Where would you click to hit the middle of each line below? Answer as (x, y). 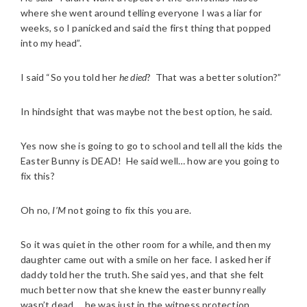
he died (133, 77)
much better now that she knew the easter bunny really (144, 290)
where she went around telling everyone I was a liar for (142, 13)
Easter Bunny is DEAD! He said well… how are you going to (150, 161)
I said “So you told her (70, 77)
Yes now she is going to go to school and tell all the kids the (152, 146)
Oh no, (37, 210)
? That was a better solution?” (214, 77)
